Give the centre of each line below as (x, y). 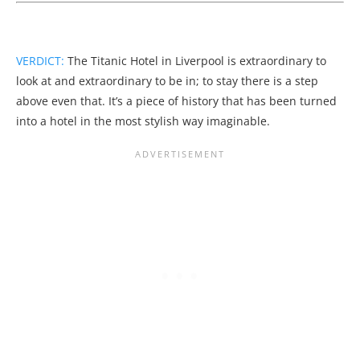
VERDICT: (40, 60)
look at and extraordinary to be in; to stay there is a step (167, 80)
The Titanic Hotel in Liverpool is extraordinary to (195, 60)
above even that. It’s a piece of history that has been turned (176, 100)
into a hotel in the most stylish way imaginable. (143, 121)
